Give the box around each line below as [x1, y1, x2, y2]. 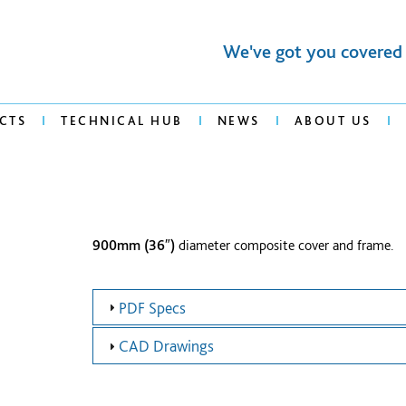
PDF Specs [119, 297, 187, 317]
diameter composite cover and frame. [175, 236, 393, 254]
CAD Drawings [119, 336, 215, 356]
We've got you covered [223, 40, 402, 63]
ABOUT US [294, 113, 372, 129]
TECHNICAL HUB [61, 113, 183, 129]
